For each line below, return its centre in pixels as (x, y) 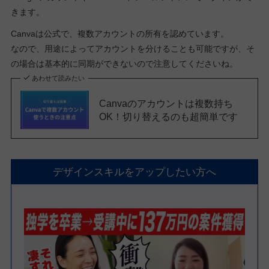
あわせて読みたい (59, 78)
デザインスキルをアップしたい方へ (134, 172)
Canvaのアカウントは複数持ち (166, 104)
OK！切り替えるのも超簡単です (168, 117)
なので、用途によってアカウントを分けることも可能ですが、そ (132, 48)
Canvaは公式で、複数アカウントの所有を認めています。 (119, 33)
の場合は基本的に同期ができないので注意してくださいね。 (124, 63)
